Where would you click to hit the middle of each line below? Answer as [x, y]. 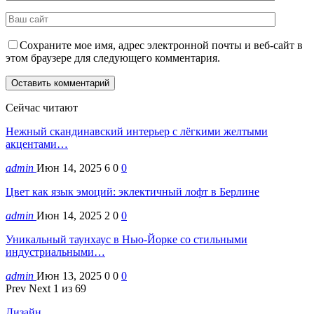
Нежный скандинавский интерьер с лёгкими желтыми [137, 131]
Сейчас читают [42, 107]
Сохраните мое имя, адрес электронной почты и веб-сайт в [161, 45]
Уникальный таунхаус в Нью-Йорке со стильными [127, 239]
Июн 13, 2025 [69, 275]
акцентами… [37, 144]
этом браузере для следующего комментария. [113, 57]
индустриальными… [55, 252]
